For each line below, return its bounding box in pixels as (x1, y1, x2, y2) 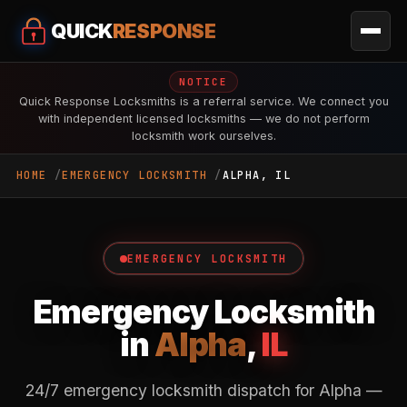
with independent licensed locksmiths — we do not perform (37, 112, 370, 125)
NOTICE (179, 75, 228, 88)
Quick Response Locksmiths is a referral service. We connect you (18, 94, 389, 108)
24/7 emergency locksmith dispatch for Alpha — (25, 381, 382, 400)
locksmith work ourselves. (131, 129, 276, 143)
